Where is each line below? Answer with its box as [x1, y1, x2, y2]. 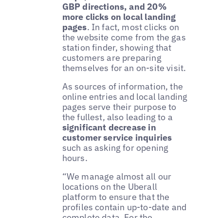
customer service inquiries [62, 131, 172, 143]
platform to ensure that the [62, 191, 170, 202]
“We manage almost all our [62, 170, 172, 182]
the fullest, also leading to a [62, 111, 173, 123]
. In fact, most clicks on [87, 21, 180, 33]
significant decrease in [62, 121, 156, 133]
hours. [62, 152, 92, 163]
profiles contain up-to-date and [62, 201, 187, 213]
